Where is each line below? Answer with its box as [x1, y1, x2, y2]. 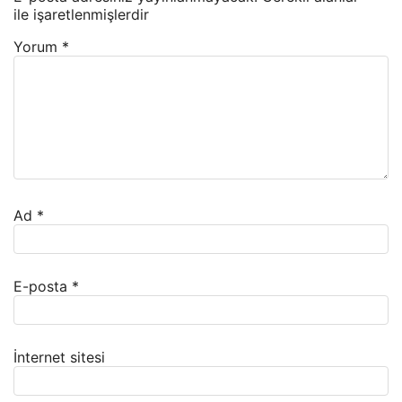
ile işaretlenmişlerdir [13, 5, 149, 24]
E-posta [13, 277, 72, 296]
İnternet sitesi [13, 348, 105, 367]
